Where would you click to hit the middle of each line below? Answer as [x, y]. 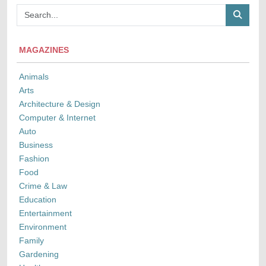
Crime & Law [43, 186]
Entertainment [45, 213]
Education [38, 200]
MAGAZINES [44, 50]
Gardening [39, 254]
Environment [43, 227]
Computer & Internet [57, 118]
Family [31, 241]
